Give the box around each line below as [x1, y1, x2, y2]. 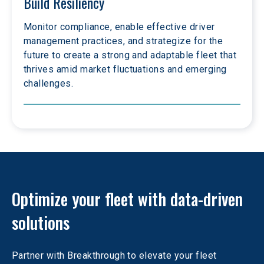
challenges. [24, 78, 74, 89]
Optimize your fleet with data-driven [12, 187, 247, 211]
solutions [12, 210, 70, 235]
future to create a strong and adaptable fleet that [24, 49, 239, 61]
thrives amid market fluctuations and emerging [24, 64, 230, 75]
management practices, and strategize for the [24, 35, 226, 47]
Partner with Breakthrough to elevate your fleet [12, 250, 220, 261]
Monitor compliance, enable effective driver [24, 21, 218, 32]
